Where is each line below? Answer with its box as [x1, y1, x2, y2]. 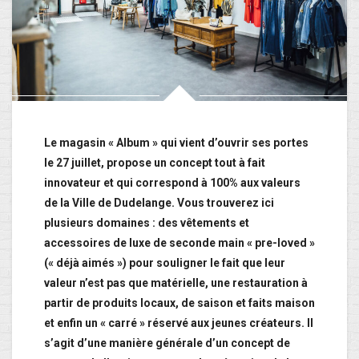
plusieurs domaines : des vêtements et [44, 216, 249, 230]
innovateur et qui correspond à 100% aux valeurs [44, 176, 301, 190]
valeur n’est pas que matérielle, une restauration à [44, 276, 308, 290]
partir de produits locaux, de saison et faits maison [44, 296, 315, 310]
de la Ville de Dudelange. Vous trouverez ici [44, 196, 274, 210]
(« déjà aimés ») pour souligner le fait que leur [44, 256, 285, 270]
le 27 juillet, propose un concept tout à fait [44, 156, 265, 170]
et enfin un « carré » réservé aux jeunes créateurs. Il [44, 317, 313, 330]
